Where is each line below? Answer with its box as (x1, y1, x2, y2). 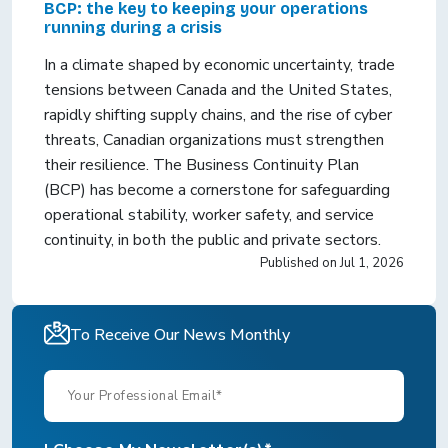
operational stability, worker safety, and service (44, 204, 374, 227)
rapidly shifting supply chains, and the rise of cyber (44, 104, 392, 127)
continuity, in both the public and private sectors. (44, 229, 381, 252)
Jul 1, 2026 (340, 254, 404, 273)
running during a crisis (44, 18, 222, 38)
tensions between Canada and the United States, (44, 79, 392, 102)
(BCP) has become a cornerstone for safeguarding (44, 179, 390, 202)
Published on (260, 254, 340, 273)
